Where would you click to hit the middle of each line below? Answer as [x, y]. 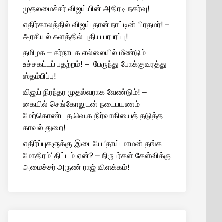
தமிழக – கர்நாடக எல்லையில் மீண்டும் [84, 52]
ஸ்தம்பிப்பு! [39, 76]
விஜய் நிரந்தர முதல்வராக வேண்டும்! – [85, 92]
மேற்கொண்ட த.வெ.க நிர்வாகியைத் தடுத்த [93, 116]
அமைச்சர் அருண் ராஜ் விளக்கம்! [76, 167]
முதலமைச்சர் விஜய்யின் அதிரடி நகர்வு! [86, 9]
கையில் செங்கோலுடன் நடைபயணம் [81, 104]
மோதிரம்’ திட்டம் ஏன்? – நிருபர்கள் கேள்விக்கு [97, 155]
